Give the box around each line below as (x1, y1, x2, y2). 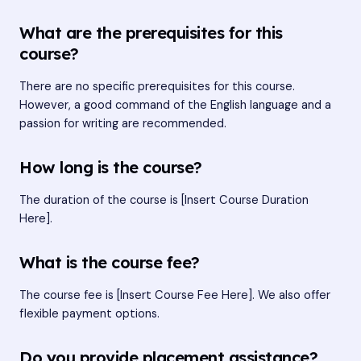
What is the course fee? (19, 252, 200, 273)
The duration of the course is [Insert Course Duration (19, 193, 309, 209)
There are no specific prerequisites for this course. (19, 79, 295, 95)
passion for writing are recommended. (19, 116, 226, 132)
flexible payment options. (19, 306, 160, 322)
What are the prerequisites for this (19, 23, 283, 44)
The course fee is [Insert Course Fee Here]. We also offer (19, 288, 330, 304)
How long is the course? (19, 157, 202, 178)
